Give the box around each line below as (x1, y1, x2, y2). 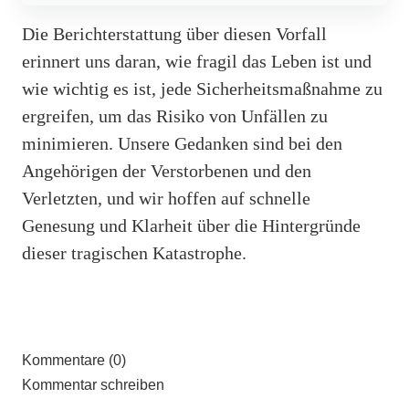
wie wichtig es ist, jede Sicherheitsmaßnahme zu (22, 79, 383, 100)
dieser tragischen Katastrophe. (22, 243, 246, 264)
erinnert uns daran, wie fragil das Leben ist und (22, 51, 372, 72)
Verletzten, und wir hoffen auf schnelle (22, 188, 310, 209)
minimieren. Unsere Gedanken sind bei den (22, 133, 342, 154)
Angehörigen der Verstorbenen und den (22, 161, 311, 182)
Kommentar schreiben (22, 377, 164, 393)
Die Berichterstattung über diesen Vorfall (22, 24, 327, 45)
